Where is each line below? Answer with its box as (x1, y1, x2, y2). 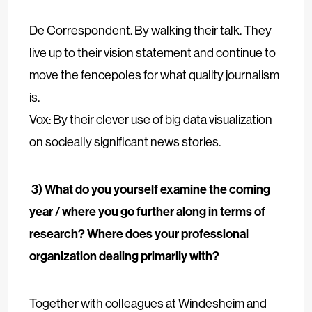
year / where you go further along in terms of (29, 203, 265, 219)
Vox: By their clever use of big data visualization (29, 111, 272, 127)
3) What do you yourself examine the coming (31, 181, 270, 197)
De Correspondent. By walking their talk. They (29, 22, 272, 38)
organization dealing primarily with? (29, 248, 219, 264)
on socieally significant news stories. (29, 134, 221, 150)
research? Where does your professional (29, 226, 249, 242)
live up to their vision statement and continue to (29, 45, 276, 61)
